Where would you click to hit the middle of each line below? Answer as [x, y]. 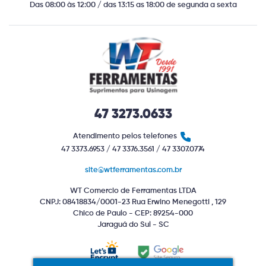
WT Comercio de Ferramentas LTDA [133, 191]
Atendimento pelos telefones [126, 137]
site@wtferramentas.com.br [133, 170]
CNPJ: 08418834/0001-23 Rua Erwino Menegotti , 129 [133, 202]
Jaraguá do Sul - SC [133, 225]
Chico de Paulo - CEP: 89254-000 [133, 213]
